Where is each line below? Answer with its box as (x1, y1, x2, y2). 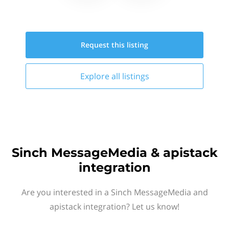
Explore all (80, 71, 122, 82)
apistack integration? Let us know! (50, 201, 179, 212)
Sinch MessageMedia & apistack (11, 145, 218, 160)
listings (122, 71, 149, 82)
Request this (81, 40, 127, 50)
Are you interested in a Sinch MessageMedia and (21, 187, 208, 198)
